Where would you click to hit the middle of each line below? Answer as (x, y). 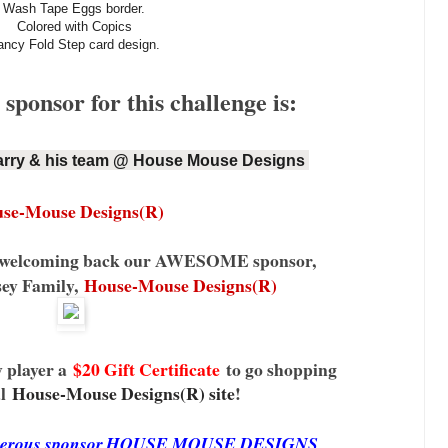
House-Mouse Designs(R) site (123, 393)
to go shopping (278, 369)
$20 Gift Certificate (143, 369)
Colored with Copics (74, 27)
